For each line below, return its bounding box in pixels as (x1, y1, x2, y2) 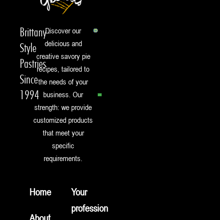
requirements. (44, 153, 83, 163)
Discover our (45, 26, 82, 35)
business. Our (43, 89, 83, 99)
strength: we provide (34, 102, 92, 112)
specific (52, 140, 75, 150)
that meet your (42, 128, 84, 137)
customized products (33, 115, 93, 125)
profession (71, 202, 108, 214)
